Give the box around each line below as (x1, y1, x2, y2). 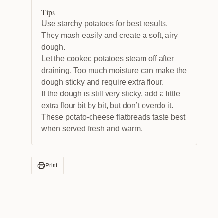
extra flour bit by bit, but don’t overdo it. (41, 101, 173, 109)
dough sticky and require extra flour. (41, 77, 163, 86)
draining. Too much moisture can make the (41, 66, 187, 74)
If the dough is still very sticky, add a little (41, 89, 180, 98)
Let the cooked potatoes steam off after (41, 54, 174, 63)
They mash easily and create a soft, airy (41, 31, 178, 39)
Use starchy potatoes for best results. (41, 19, 168, 28)
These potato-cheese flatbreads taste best (41, 112, 185, 121)
